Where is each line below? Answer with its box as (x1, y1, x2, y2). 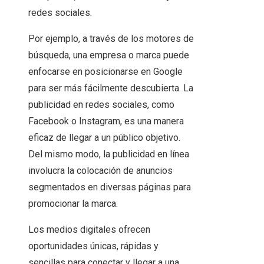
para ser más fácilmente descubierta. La (28, 82, 193, 94)
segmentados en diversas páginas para (28, 181, 191, 193)
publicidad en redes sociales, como (28, 99, 174, 111)
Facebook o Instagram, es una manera (28, 115, 184, 127)
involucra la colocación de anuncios (28, 165, 173, 177)
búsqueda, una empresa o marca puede (28, 49, 189, 61)
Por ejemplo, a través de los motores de (28, 33, 194, 45)
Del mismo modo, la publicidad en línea (28, 148, 189, 160)
